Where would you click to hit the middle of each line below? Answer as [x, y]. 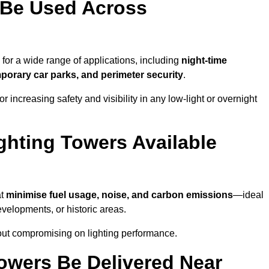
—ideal [248, 195]
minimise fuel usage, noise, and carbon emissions [119, 195]
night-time [204, 61]
